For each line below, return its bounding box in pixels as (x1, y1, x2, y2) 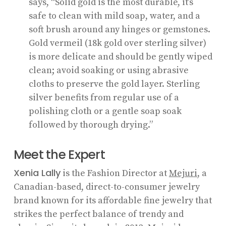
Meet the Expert (13, 145, 105, 163)
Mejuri (168, 167, 197, 179)
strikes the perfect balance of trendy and (13, 208, 184, 220)
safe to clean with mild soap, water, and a (28, 10, 200, 22)
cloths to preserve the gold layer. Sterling (28, 78, 200, 90)
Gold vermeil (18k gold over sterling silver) (28, 37, 206, 49)
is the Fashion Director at (60, 167, 169, 179)
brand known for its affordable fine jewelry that (13, 194, 212, 206)
